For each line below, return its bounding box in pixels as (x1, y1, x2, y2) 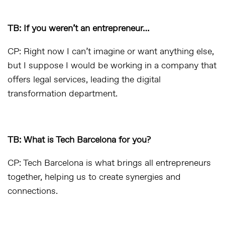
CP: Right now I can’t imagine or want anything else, (8, 46, 214, 58)
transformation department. (8, 88, 118, 100)
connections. (8, 185, 58, 197)
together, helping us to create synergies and (8, 171, 181, 183)
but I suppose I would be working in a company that (8, 60, 216, 72)
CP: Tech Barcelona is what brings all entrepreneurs (8, 157, 211, 169)
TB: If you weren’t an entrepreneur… (8, 23, 150, 35)
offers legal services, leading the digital (8, 74, 161, 86)
